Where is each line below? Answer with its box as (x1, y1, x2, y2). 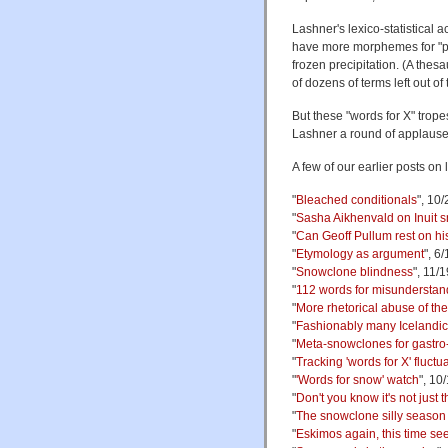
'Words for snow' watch (296, 372, 419, 387)
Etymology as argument (296, 246, 424, 261)
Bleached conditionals (296, 192, 417, 207)
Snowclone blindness (296, 264, 413, 279)
